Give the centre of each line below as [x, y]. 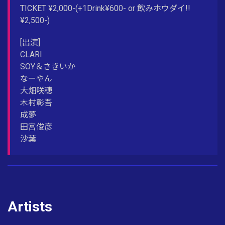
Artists [30, 206]
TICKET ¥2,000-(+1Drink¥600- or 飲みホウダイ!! [105, 8]
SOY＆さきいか [48, 66]
